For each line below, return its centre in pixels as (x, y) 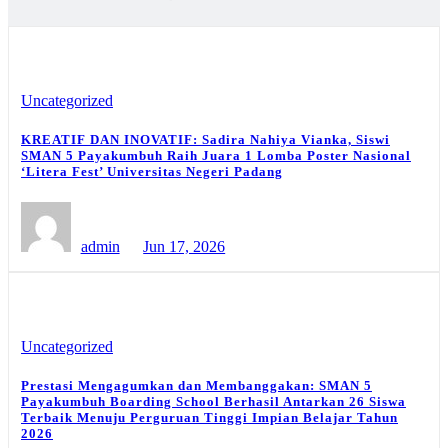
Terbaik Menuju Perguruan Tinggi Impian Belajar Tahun (209, 418)
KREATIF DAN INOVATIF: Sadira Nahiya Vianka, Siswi (205, 140)
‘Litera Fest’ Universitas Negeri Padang (152, 172)
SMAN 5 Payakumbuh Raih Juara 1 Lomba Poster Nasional (216, 156)
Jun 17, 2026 (184, 247)
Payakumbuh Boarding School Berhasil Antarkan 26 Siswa (213, 402)
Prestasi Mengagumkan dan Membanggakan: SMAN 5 (196, 386)
